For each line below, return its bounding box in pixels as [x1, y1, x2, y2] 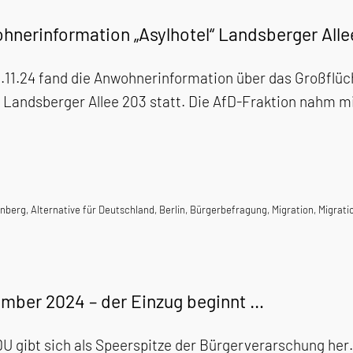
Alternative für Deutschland [31, 203, 154, 216]
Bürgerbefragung [190, 203, 267, 216]
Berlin [159, 203, 185, 216]
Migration [272, 203, 314, 216]
